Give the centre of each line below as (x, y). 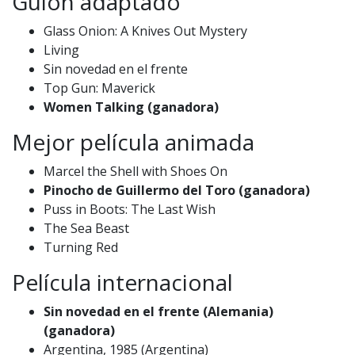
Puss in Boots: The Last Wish (130, 209)
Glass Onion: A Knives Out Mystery (145, 31)
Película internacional (122, 282)
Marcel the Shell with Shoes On (136, 171)
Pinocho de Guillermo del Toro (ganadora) (177, 190)
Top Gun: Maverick (99, 88)
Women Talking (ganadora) (131, 107)
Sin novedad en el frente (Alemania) (158, 311)
